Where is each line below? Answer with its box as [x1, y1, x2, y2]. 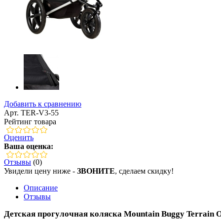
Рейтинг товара [4, 117, 56, 126]
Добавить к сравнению [4, 99, 81, 108]
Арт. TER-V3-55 [4, 108, 59, 117]
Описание [24, 183, 58, 192]
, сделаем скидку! [115, 166, 174, 175]
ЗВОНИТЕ [77, 166, 115, 175]
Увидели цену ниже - [4, 166, 77, 175]
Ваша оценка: [4, 142, 53, 150]
